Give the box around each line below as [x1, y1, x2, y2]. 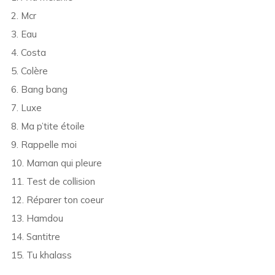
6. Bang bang [10, 83, 68, 96]
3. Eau [10, 28, 37, 41]
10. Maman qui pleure [10, 157, 102, 169]
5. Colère [10, 65, 48, 77]
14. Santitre [10, 231, 60, 243]
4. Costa [10, 47, 46, 59]
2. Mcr [10, 10, 36, 22]
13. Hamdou [10, 212, 63, 225]
